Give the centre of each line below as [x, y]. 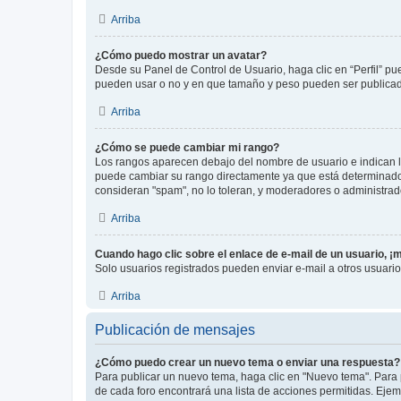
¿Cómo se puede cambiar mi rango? [187, 148]
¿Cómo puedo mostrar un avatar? [181, 55]
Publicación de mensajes [175, 330]
